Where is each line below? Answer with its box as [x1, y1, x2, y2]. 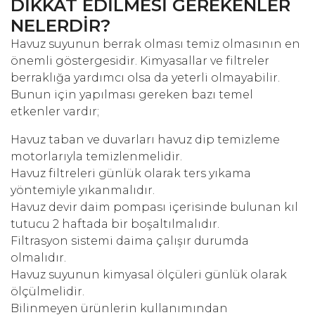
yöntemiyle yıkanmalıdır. [11, 184, 155, 198]
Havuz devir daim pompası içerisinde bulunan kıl [11, 200, 298, 214]
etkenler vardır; [11, 105, 99, 119]
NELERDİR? [11, 15, 111, 37]
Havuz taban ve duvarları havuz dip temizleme [11, 133, 280, 147]
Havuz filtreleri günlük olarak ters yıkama [11, 167, 251, 181]
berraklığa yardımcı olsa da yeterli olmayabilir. [11, 71, 280, 85]
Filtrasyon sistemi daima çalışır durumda [11, 234, 249, 248]
